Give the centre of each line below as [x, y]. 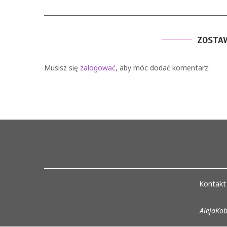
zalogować [98, 68]
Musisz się [62, 68]
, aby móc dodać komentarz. [163, 68]
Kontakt [212, 184]
